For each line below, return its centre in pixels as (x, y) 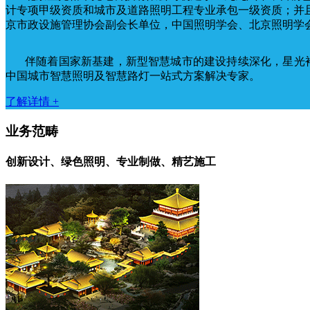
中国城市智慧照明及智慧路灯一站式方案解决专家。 (133, 75)
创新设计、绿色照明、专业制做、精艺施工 (111, 161)
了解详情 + (32, 101)
